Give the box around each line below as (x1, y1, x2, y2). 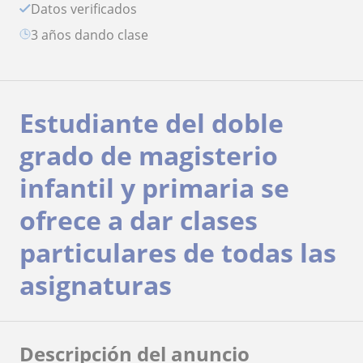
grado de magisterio (19, 137, 278, 173)
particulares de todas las (19, 234, 336, 270)
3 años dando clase (38, 25, 148, 44)
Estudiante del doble (19, 105, 284, 140)
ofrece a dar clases (19, 202, 258, 237)
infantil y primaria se (19, 169, 289, 205)
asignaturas (19, 267, 172, 302)
